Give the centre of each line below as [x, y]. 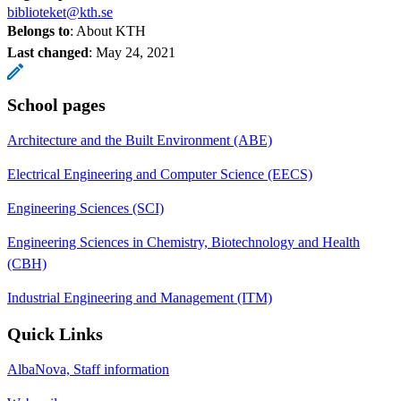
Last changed [48, 52]
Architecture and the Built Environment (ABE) [140, 140]
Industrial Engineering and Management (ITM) [140, 297]
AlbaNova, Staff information [88, 369]
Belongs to [38, 30]
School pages [56, 104]
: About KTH [108, 30]
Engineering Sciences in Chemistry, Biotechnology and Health [183, 242]
